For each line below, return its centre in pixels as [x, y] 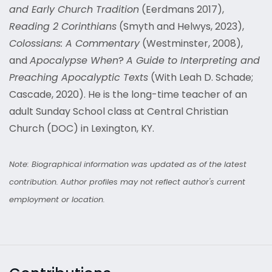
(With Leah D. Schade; [201, 77]
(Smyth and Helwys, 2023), [180, 26]
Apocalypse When [74, 60]
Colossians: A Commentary [74, 43]
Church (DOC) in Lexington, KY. [82, 128]
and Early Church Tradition [74, 9]
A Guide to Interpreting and [193, 60]
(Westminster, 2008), [191, 43]
